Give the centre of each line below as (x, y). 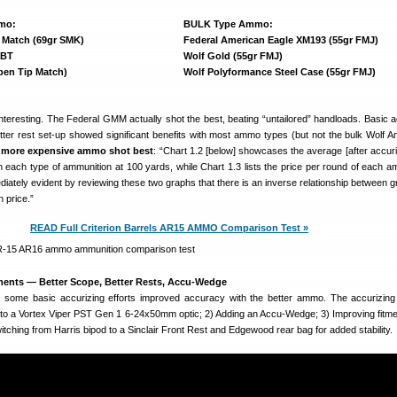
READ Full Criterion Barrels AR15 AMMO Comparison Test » (169, 228)
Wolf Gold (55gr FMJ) (233, 56)
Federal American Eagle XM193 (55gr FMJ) (281, 40)
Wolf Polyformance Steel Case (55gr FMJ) (280, 72)
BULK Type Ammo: (228, 24)
